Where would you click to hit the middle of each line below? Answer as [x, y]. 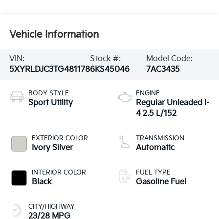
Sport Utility [50, 103]
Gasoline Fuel [161, 182]
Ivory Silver [52, 148]
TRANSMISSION [160, 138]
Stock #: [105, 59]
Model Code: [169, 59]
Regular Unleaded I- [173, 103]
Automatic [155, 148]
